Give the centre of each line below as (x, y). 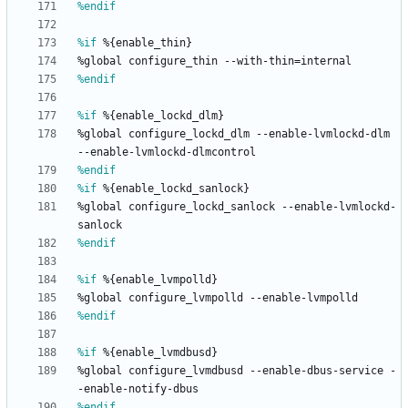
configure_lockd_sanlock (202, 207)
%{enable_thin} (144, 43)
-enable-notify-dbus (138, 389)
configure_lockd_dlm (189, 134)
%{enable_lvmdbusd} (157, 353)
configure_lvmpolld (186, 298)
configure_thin (173, 61)
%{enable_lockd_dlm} (160, 116)
